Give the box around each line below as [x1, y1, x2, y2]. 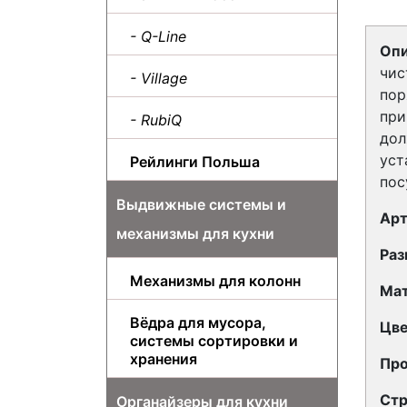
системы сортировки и [130, 331, 298, 350]
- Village [130, 68, 187, 87]
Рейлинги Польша [130, 152, 260, 171]
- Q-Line [130, 26, 186, 45]
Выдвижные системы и [116, 194, 286, 213]
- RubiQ [130, 110, 182, 129]
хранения [130, 349, 197, 368]
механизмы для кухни [116, 223, 274, 243]
